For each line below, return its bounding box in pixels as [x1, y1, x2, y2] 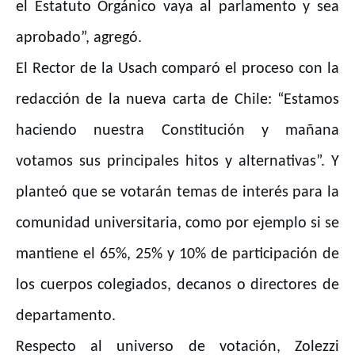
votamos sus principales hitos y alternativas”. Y [16, 154, 339, 170]
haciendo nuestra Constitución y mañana [16, 123, 339, 139]
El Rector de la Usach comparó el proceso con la [16, 61, 339, 78]
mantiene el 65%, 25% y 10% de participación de [16, 246, 339, 263]
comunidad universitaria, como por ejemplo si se [16, 216, 339, 232]
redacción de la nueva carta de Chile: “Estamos [16, 92, 339, 109]
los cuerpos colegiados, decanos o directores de [16, 277, 339, 294]
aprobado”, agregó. [16, 30, 146, 47]
